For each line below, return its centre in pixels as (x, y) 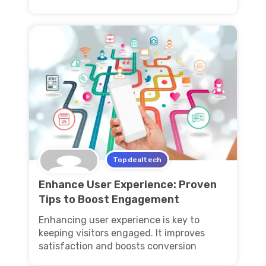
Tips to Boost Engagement (109, 200)
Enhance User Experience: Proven (128, 185)
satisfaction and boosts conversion (118, 246)
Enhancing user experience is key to (119, 220)
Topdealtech (137, 160)
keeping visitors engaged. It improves (122, 233)
